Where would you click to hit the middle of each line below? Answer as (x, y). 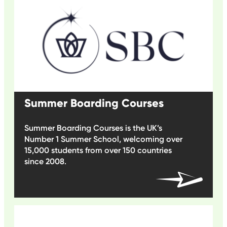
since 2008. (45, 162)
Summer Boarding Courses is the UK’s (93, 128)
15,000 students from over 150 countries (98, 150)
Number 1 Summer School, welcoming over (103, 139)
